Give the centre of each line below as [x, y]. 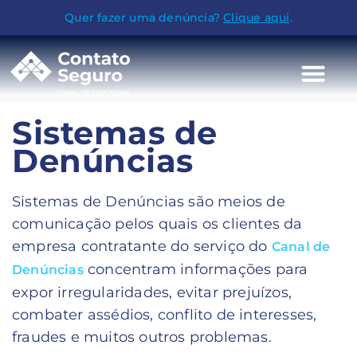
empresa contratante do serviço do [142, 246]
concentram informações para [196, 269]
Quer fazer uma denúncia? [144, 18]
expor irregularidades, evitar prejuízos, [152, 292]
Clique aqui [257, 18]
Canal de [301, 247]
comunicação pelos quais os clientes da [157, 224]
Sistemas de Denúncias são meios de [149, 202]
